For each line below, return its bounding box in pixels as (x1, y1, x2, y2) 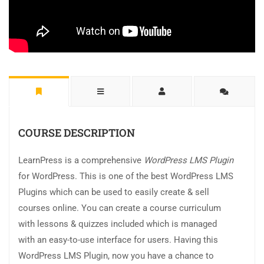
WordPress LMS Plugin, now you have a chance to (18, 250, 214, 262)
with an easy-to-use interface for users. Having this (18, 235, 218, 246)
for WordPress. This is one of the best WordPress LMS (18, 171, 233, 182)
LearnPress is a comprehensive (18, 155, 144, 166)
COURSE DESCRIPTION (18, 126, 135, 140)
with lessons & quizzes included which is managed (18, 219, 217, 230)
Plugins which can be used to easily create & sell (18, 187, 209, 198)
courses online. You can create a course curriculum (18, 203, 221, 214)
